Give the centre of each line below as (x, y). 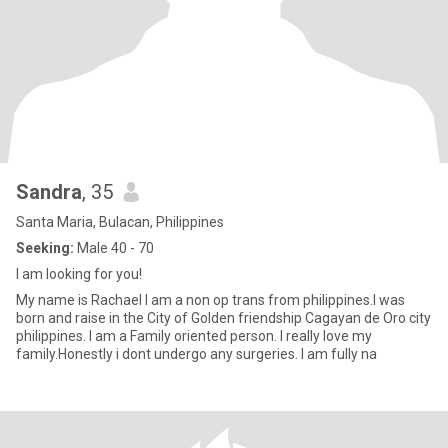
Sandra (49, 192)
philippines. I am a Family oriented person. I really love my (194, 336)
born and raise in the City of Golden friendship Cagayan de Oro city (223, 318)
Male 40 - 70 (114, 248)
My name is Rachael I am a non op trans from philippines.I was (210, 300)
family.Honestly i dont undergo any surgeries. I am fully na (196, 354)
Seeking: (45, 248)
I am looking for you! (79, 274)
